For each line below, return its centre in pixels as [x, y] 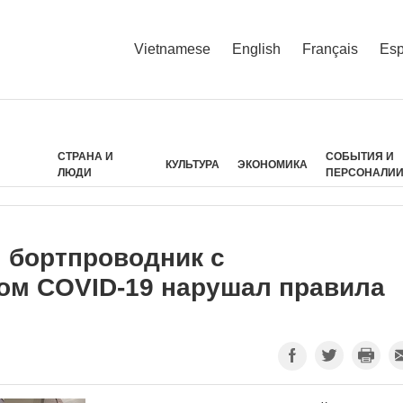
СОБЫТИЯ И [360, 157]
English [256, 49]
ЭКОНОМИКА [273, 165]
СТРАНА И [86, 157]
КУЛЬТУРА [193, 165]
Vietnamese [172, 49]
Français [330, 49]
